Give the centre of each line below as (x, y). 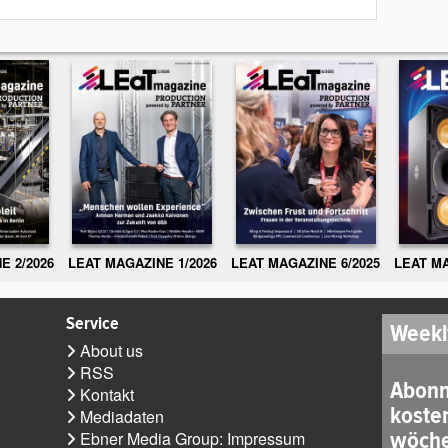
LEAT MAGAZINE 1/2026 (142, 263)
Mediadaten (122, 417)
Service (93, 323)
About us (112, 351)
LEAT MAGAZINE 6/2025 (306, 263)
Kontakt (107, 395)
